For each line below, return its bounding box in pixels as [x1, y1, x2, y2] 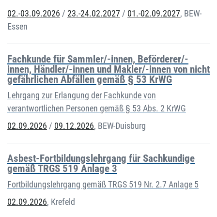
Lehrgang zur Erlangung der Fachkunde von [7, 90, 156, 101]
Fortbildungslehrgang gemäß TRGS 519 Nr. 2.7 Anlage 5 [7, 179, 199, 190]
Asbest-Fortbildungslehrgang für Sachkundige [7, 153, 195, 165]
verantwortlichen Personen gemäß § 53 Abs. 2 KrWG [7, 103, 186, 114]
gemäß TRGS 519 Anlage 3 [7, 163, 117, 175]
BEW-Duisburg [98, 121, 146, 131]
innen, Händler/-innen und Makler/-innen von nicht [7, 63, 210, 76]
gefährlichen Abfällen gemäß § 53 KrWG [7, 74, 172, 86]
